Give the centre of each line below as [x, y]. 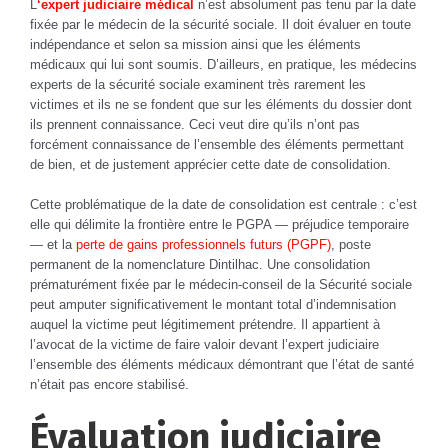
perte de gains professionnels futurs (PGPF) [203, 245]
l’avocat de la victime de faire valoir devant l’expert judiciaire [204, 345]
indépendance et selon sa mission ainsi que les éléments [195, 45]
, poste [351, 245]
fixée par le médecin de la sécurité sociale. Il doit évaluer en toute [220, 25]
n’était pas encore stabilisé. [109, 385]
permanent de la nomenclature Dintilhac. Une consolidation [200, 265]
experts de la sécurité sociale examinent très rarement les [198, 85]
